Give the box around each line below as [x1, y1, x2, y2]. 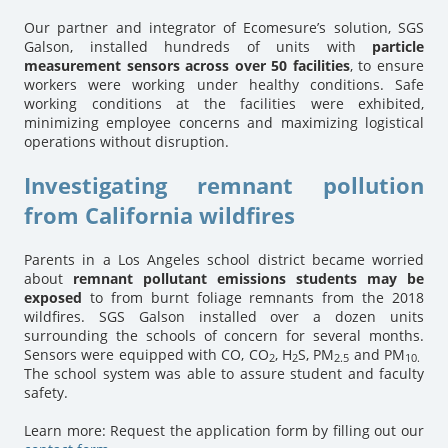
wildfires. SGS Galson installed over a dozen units [24, 306, 424, 326]
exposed [24, 287, 82, 307]
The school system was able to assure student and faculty [24, 363, 424, 383]
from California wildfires [24, 199, 295, 230]
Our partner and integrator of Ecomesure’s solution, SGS [24, 17, 424, 37]
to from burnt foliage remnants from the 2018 [82, 287, 424, 307]
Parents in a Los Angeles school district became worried [24, 249, 424, 269]
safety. [24, 382, 68, 402]
